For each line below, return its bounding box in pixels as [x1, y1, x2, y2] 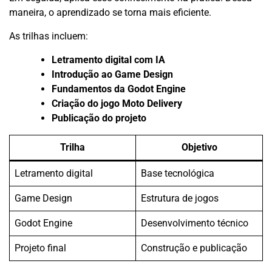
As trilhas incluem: [9, 30, 88, 42]
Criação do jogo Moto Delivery [52, 97, 182, 109]
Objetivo [181, 141, 217, 153]
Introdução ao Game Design [52, 68, 173, 80]
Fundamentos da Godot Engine [52, 83, 186, 95]
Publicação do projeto [52, 112, 146, 124]
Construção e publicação [141, 242, 247, 254]
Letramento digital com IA [52, 53, 165, 66]
